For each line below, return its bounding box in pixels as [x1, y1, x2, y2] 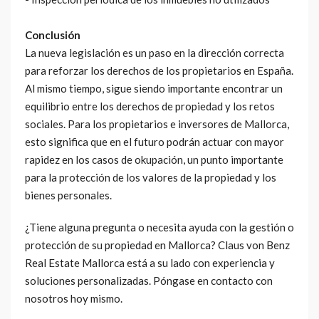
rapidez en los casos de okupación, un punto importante [25, 152, 283, 166]
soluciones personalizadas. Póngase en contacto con [25, 273, 273, 287]
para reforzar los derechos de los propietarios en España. [25, 63, 293, 77]
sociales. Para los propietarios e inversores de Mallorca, [25, 117, 289, 130]
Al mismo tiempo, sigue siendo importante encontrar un [25, 81, 283, 95]
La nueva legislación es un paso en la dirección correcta [25, 46, 284, 59]
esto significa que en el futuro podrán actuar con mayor [25, 135, 284, 148]
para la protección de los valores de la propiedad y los [25, 170, 276, 184]
